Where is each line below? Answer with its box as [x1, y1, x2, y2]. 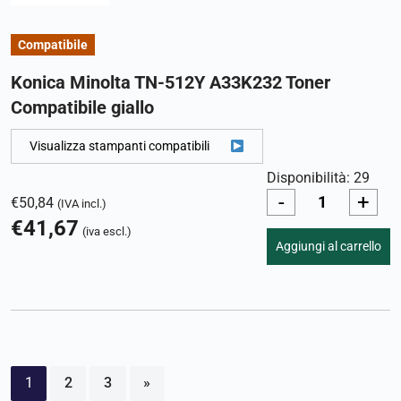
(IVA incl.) [57, 197, 107, 211]
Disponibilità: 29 [267, 169, 370, 186]
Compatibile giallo [11, 97, 154, 119]
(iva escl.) [82, 225, 132, 239]
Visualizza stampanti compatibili [30, 139, 209, 154]
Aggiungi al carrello [276, 238, 381, 253]
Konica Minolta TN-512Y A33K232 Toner [11, 72, 330, 94]
